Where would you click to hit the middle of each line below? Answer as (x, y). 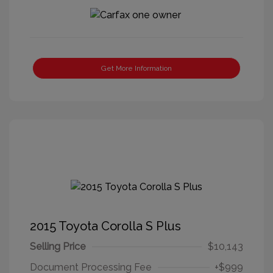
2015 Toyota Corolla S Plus (105, 226)
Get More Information (136, 69)
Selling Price (58, 246)
